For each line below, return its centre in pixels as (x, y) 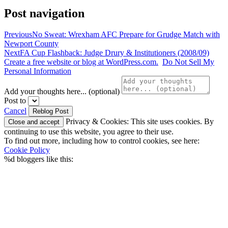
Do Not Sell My (188, 62)
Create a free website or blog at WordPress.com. (81, 62)
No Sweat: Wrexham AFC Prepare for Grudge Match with (126, 35)
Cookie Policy (27, 150)
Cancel (15, 111)
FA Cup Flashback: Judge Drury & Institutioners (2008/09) (115, 53)
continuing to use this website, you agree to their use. (89, 132)
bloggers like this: (44, 159)
